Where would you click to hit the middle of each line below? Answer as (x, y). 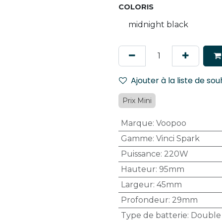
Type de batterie (154, 215)
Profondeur (144, 200)
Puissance (140, 154)
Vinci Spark (178, 139)
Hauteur (138, 169)
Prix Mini (137, 101)
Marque (137, 123)
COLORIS (136, 7)
